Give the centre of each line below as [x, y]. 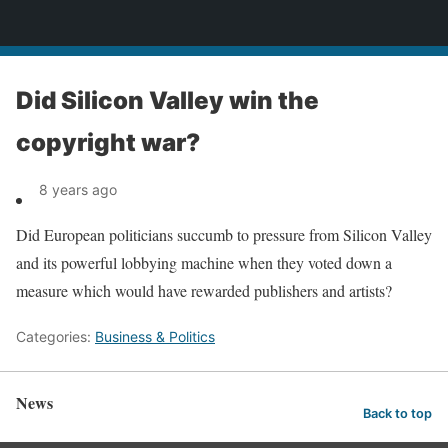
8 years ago [78, 189]
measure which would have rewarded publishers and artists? [204, 290]
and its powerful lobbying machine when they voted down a [204, 262]
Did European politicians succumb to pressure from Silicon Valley [224, 234]
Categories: [55, 336]
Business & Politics [155, 336]
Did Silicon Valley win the [167, 100]
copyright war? [108, 142]
